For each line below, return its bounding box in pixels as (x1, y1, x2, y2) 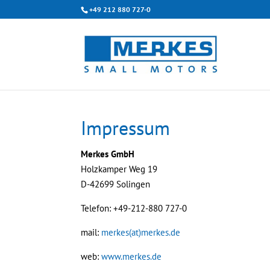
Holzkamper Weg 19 (81, 163, 158, 175)
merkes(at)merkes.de (101, 227, 181, 238)
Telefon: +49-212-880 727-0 (81, 202, 187, 214)
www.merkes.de (101, 251, 162, 262)
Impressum (81, 115, 171, 140)
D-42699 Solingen (81, 178, 151, 190)
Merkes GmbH (81, 148, 135, 160)
